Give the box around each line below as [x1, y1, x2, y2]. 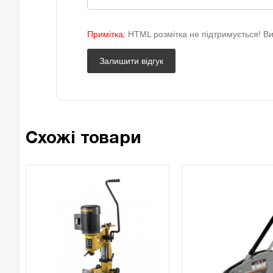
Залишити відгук [99, 56, 163, 66]
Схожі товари [26, 131, 141, 147]
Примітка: [87, 29, 126, 39]
